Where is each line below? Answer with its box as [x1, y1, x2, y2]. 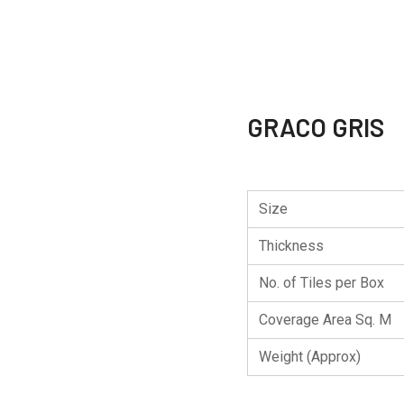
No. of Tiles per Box [259, 274, 384, 291]
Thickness [259, 237, 324, 254]
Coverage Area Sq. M [259, 311, 391, 328]
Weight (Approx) [259, 348, 361, 365]
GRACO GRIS [247, 112, 384, 142]
